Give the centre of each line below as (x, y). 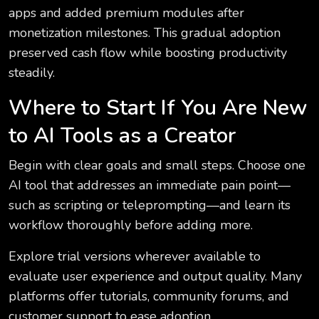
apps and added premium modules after (126, 13)
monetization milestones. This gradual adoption (145, 33)
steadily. (32, 73)
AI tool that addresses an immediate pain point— (150, 185)
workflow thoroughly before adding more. (131, 225)
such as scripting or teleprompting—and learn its (150, 205)
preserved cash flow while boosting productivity (148, 53)
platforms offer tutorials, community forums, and (149, 297)
